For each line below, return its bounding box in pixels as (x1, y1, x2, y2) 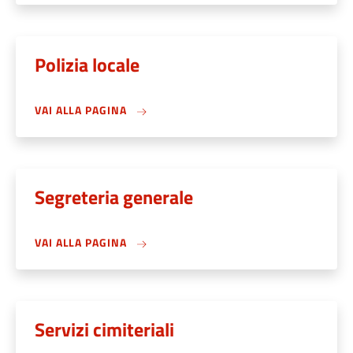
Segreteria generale (35, 183, 193, 211)
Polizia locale (35, 50, 139, 79)
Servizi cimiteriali (35, 315, 174, 344)
